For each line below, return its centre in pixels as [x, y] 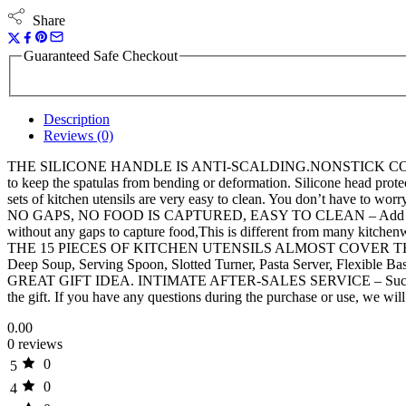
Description [77, 119]
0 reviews [35, 343]
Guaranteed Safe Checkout [101, 56]
